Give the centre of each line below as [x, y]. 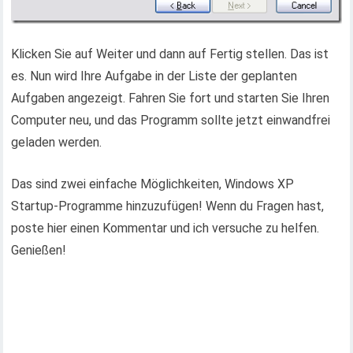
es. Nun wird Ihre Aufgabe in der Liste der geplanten [154, 76]
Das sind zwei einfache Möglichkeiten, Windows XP [153, 184]
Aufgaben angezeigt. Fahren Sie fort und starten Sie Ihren [171, 98]
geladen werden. [57, 143]
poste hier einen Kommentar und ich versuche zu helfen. [165, 229]
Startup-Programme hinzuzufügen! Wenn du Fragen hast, [168, 206]
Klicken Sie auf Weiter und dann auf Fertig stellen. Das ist [170, 54]
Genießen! [39, 251]
